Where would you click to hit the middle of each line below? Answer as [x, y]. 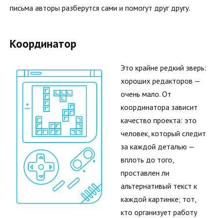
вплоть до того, [147, 160]
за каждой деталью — [157, 147]
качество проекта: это [159, 120]
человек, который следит [163, 134]
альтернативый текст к [159, 186]
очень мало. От [146, 94]
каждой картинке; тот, [158, 199]
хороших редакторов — [160, 81]
